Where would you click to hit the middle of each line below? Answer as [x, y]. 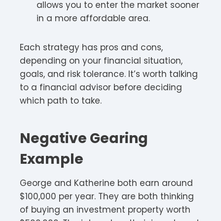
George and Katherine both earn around [106, 183]
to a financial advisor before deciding [101, 87]
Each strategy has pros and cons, [91, 47]
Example [52, 159]
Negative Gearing [84, 138]
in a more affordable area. [93, 18]
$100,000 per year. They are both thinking [107, 196]
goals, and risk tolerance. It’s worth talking [109, 74]
